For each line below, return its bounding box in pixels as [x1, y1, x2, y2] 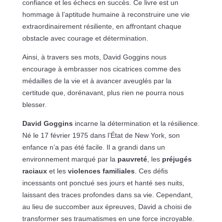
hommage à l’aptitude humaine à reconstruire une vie [22, 10, 190, 18]
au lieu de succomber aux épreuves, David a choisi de [22, 202, 192, 211]
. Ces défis [134, 166, 168, 175]
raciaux [22, 166, 47, 175]
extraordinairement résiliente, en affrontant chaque [22, 22, 181, 30]
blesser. [22, 100, 47, 109]
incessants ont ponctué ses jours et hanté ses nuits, [22, 178, 184, 187]
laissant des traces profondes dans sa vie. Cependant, [22, 190, 193, 199]
